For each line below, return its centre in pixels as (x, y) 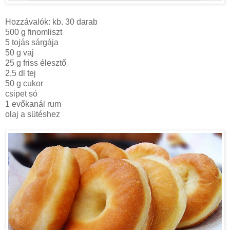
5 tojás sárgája (32, 43)
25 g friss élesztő (36, 63)
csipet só (21, 94)
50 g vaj (20, 53)
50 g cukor (24, 84)
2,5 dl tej (21, 73)
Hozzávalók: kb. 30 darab (51, 22)
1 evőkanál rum (33, 104)
